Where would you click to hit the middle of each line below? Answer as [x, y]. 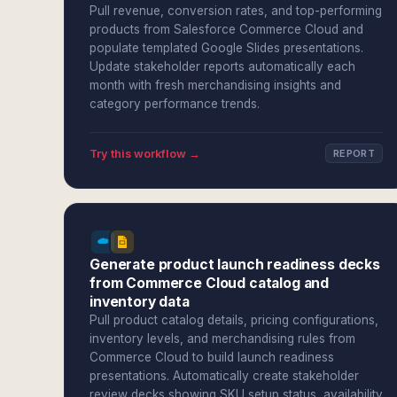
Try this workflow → [145, 153]
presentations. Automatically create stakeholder [224, 376]
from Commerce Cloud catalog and [210, 283]
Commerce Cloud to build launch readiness [212, 357]
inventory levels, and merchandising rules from [222, 339]
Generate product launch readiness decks [235, 265]
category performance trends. [175, 104]
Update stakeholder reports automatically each [222, 66]
